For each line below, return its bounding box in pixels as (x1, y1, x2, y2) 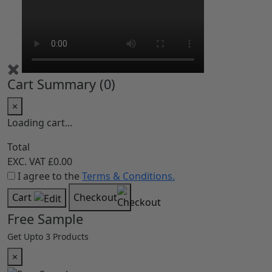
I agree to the (18, 169, 82, 183)
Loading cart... (7, 116, 72, 130)
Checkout (73, 191, 117, 205)
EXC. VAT (7, 155, 46, 169)
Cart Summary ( (7, 75, 104, 93)
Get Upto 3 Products (7, 231, 89, 243)
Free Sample (7, 210, 83, 228)
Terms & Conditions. (82, 169, 175, 183)
